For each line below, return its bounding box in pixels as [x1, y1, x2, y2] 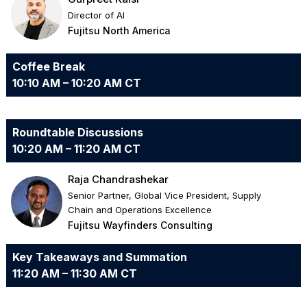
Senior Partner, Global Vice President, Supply [68, 190, 262, 201]
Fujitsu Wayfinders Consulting [68, 219, 213, 232]
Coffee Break [12, 60, 85, 74]
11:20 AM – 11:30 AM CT [12, 267, 137, 281]
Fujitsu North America [68, 25, 171, 37]
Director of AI [68, 10, 125, 21]
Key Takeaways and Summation [12, 250, 187, 265]
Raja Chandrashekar [68, 173, 169, 186]
